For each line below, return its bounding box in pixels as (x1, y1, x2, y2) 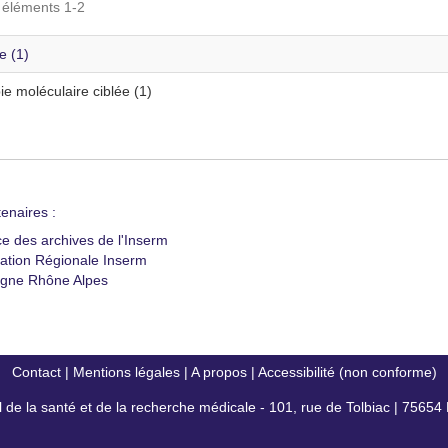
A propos (190, 364, 247, 380)
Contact (11, 364, 61, 380)
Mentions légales (72, 364, 180, 380)
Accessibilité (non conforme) (257, 364, 437, 380)
